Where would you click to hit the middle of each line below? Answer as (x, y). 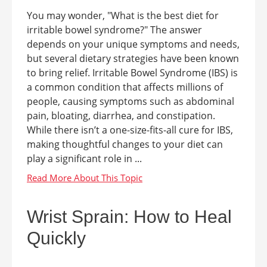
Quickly (56, 238)
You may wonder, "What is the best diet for (123, 15)
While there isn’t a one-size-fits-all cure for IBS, (130, 130)
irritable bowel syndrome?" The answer (114, 30)
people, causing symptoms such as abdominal (131, 101)
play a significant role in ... (84, 159)
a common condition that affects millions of (125, 87)
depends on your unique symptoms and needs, (133, 44)
